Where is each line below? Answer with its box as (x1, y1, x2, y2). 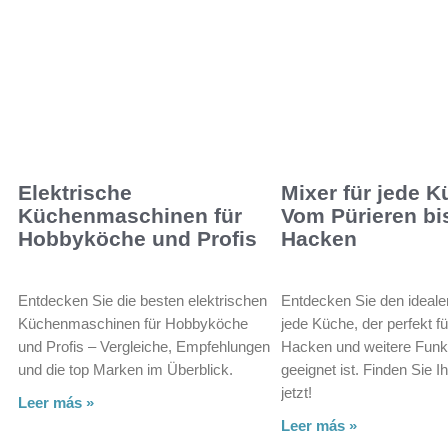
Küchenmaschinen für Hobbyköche (18, 314, 248, 332)
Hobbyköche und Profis (18, 226, 257, 250)
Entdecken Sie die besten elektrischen (18, 291, 267, 309)
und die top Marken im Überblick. (18, 360, 233, 378)
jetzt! (281, 383, 313, 401)
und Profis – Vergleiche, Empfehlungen (18, 337, 270, 355)
